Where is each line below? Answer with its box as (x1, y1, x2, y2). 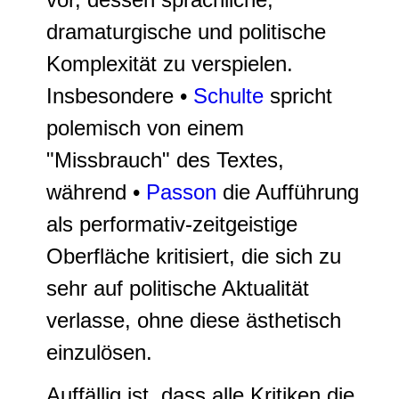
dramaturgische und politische (46, 20, 326, 44)
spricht (264, 84, 332, 108)
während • (46, 180, 146, 204)
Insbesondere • (46, 84, 193, 108)
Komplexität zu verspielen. (46, 52, 293, 76)
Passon (146, 180, 216, 204)
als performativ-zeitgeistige (46, 212, 297, 236)
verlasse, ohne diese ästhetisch (46, 308, 341, 332)
